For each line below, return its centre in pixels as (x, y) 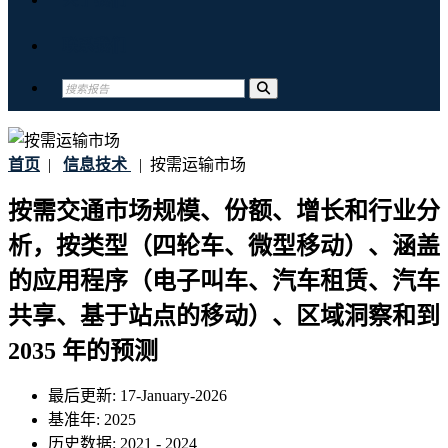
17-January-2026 (173, 396)
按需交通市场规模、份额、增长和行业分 (224, 211)
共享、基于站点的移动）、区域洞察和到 (224, 316)
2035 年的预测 (83, 351)
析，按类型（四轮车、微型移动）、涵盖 (224, 246)
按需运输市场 (194, 164)
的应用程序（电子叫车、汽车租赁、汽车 (224, 281)
